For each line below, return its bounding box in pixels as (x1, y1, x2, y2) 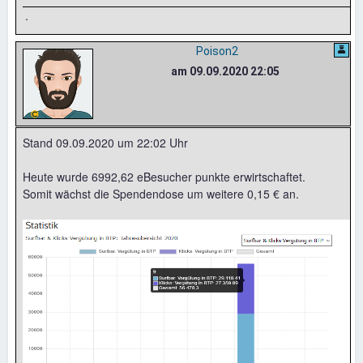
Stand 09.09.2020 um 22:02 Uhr (23, 134, 188, 151)
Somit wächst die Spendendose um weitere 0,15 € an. (23, 185, 299, 202)
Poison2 (195, 44, 238, 58)
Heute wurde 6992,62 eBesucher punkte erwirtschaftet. (23, 168, 305, 185)
